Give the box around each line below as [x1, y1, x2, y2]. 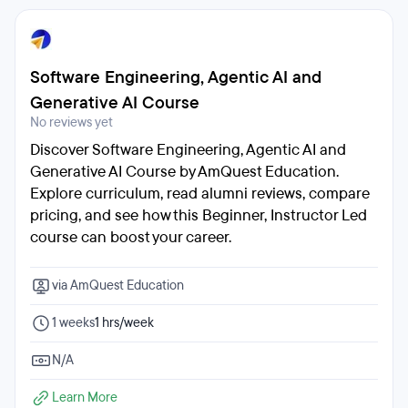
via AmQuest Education [52, 277, 184, 294]
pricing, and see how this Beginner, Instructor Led [30, 205, 367, 226]
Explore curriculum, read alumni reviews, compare [30, 183, 370, 204]
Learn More [52, 389, 117, 406]
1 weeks [52, 314, 95, 331]
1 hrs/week [95, 314, 154, 331]
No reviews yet [30, 114, 113, 131]
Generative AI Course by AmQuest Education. [30, 161, 339, 182]
